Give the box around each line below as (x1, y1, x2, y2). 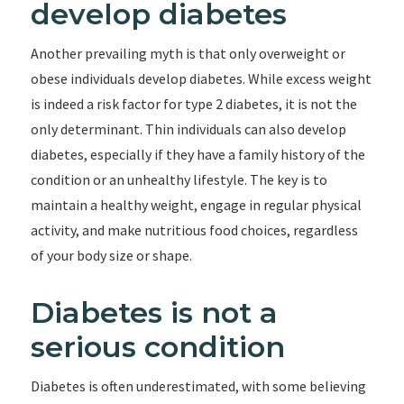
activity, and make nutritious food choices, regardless (30, 221, 358, 239)
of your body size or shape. (30, 246, 192, 264)
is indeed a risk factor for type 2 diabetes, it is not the (30, 95, 357, 113)
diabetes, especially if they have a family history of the (30, 145, 365, 163)
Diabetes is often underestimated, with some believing (30, 377, 366, 395)
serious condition (30, 329, 285, 364)
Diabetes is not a (30, 295, 278, 330)
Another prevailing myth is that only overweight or (30, 44, 345, 62)
